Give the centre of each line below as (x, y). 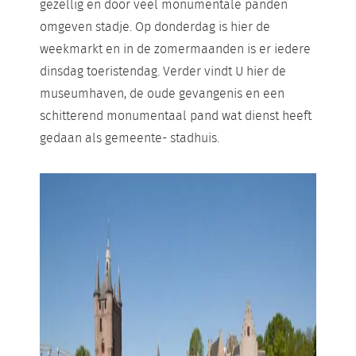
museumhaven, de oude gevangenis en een (162, 94)
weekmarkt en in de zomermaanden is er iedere (175, 49)
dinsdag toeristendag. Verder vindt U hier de (163, 72)
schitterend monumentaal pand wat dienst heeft (176, 116)
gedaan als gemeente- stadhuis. (130, 138)
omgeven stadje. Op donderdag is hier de (155, 27)
